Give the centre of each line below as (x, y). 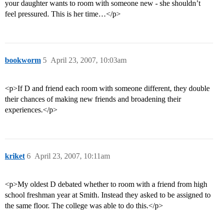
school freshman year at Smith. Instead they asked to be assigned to (108, 195)
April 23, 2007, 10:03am (89, 60)
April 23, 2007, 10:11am (72, 156)
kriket (15, 156)
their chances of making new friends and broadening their (93, 99)
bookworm (23, 60)
